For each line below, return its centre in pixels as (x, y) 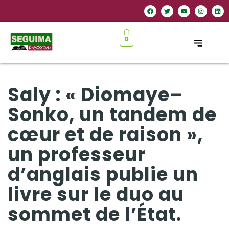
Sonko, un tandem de (112, 115)
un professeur (77, 155)
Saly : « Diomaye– (96, 95)
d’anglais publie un (103, 175)
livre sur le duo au (96, 195)
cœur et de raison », (105, 135)
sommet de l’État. (95, 215)
